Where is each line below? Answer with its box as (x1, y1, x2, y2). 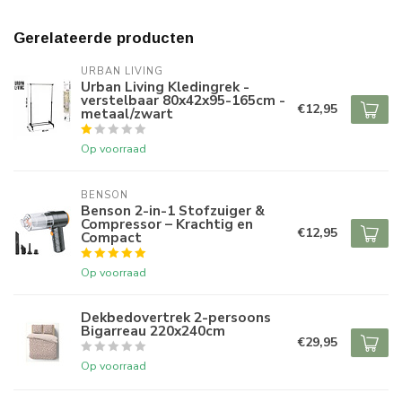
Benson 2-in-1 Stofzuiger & (81, 201, 265, 221)
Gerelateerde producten (13, 30, 194, 48)
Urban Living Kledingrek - (81, 77, 249, 97)
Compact (81, 228, 142, 248)
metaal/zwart (81, 104, 173, 124)
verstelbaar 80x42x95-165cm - (81, 91, 285, 110)
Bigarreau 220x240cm (81, 321, 225, 341)
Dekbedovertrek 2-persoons (81, 308, 271, 328)
